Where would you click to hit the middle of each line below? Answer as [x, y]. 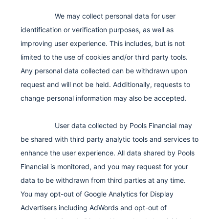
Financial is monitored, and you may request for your [104, 166]
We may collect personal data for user [115, 16]
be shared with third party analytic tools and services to [109, 139]
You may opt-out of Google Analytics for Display [97, 194]
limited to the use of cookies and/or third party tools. [104, 57]
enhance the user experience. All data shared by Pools [108, 153]
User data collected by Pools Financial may [123, 125]
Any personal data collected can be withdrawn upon [104, 70]
